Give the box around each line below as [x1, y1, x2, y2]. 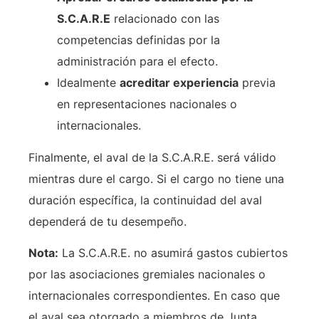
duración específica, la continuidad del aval [28, 192, 262, 207]
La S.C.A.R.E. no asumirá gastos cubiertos [58, 246, 288, 261]
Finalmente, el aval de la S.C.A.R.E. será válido [28, 150, 276, 164]
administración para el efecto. [57, 54, 218, 69]
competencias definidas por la [57, 33, 220, 48]
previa [239, 75, 276, 90]
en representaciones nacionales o [57, 97, 237, 112]
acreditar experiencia [120, 75, 239, 90]
